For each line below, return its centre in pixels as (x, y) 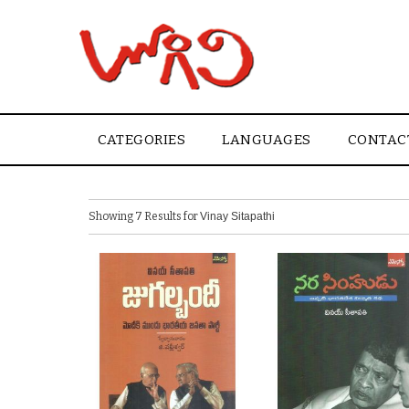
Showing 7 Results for (144, 216)
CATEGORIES (142, 140)
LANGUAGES (267, 140)
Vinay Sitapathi (237, 216)
